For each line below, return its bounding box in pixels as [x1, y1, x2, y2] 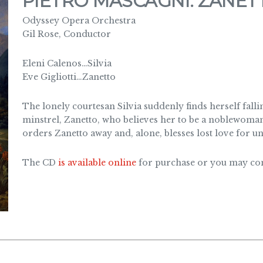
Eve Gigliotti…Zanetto [22, 72, 116, 83]
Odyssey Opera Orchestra [22, 15, 136, 26]
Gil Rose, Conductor [22, 29, 111, 40]
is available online [58, 157, 136, 168]
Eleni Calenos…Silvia [22, 58, 112, 69]
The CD [22, 157, 58, 168]
